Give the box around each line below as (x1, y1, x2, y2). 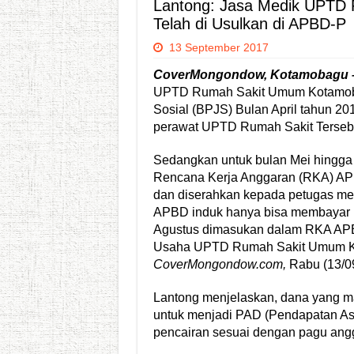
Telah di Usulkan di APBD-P (153, 15, 346, 33)
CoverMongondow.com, (153, 258, 286, 272)
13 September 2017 (168, 41, 269, 55)
